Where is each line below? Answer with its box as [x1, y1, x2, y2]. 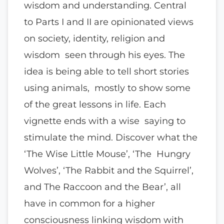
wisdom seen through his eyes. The [24, 48, 185, 60]
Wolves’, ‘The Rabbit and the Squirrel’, [24, 164, 193, 176]
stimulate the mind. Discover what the [24, 131, 197, 143]
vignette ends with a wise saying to [24, 114, 185, 126]
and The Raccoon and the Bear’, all [24, 180, 183, 192]
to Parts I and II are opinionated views [24, 15, 193, 27]
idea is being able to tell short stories [24, 65, 189, 77]
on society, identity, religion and [24, 32, 165, 44]
